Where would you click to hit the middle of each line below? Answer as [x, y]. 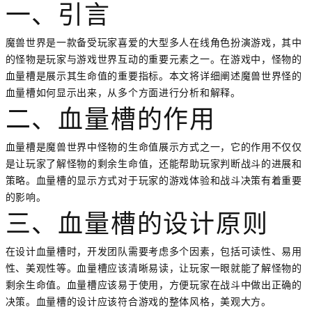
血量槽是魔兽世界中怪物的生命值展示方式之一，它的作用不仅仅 [154, 147]
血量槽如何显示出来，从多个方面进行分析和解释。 [123, 93]
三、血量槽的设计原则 [137, 227]
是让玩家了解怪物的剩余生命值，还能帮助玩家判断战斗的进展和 [154, 164]
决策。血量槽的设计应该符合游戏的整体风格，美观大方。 [138, 302]
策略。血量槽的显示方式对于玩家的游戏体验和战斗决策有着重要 [154, 181]
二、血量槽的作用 [110, 123]
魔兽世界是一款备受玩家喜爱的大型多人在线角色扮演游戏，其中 [154, 43]
